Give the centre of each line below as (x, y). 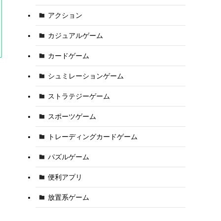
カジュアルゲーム (75, 35)
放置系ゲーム (68, 197)
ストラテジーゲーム (79, 96)
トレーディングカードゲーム (92, 136)
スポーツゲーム (72, 116)
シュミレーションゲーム (86, 76)
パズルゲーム (68, 157)
